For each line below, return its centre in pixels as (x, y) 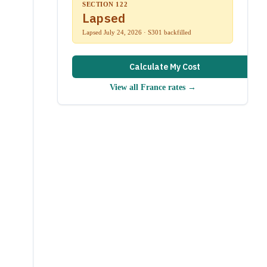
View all (125, 87)
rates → (181, 87)
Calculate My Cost (164, 66)
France (153, 87)
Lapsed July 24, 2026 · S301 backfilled (137, 32)
